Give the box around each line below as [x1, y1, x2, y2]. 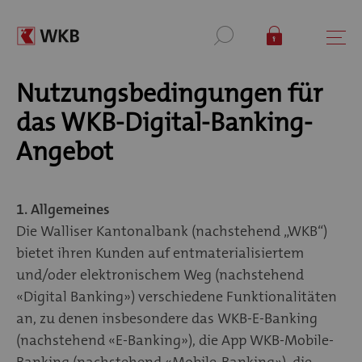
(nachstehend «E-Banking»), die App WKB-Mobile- [16, 330, 334, 350]
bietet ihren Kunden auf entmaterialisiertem [16, 242, 304, 263]
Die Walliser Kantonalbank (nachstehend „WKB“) [16, 221, 327, 241]
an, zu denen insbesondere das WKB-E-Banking [16, 308, 318, 328]
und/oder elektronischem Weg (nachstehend [16, 264, 304, 284]
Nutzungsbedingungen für [16, 76, 322, 110]
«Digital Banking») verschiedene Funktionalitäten [16, 286, 337, 306]
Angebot [16, 134, 113, 168]
